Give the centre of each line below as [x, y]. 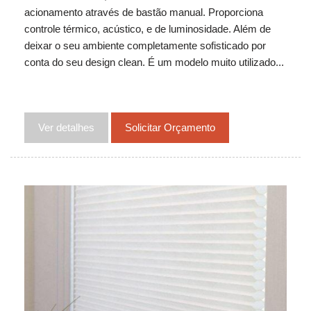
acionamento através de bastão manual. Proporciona [144, 12]
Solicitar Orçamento [170, 127]
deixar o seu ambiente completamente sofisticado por [145, 45]
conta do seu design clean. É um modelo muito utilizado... [154, 62]
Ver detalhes [66, 127]
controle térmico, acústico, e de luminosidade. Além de [148, 28]
